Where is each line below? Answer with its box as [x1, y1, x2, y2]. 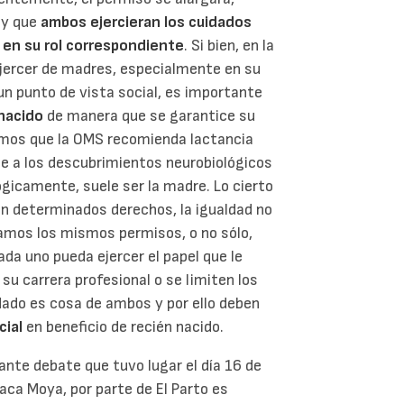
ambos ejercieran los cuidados [41, 12, 252, 32]
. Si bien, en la [184, 35, 274, 55]
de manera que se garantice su [43, 106, 255, 125]
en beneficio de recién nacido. [23, 317, 224, 336]
